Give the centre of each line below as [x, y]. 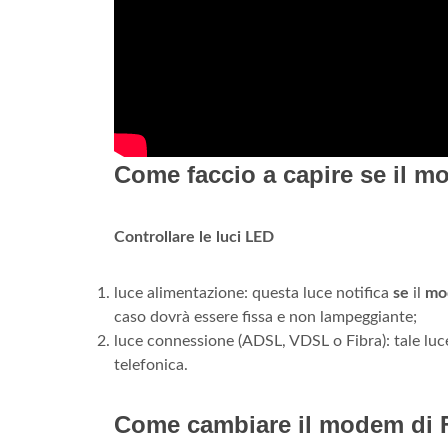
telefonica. [151, 365]
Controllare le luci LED [194, 237]
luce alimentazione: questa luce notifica [253, 293]
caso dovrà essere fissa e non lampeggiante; [265, 317]
